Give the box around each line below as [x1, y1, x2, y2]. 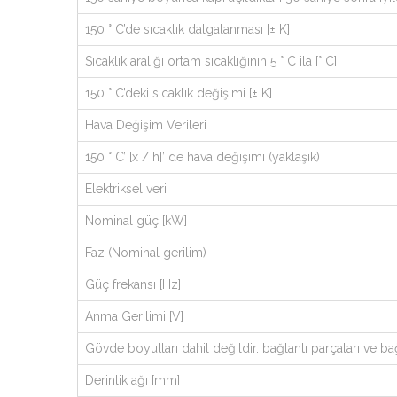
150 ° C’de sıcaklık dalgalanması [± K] [85, 22, 290, 36]
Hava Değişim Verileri [85, 118, 206, 132]
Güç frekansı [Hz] [85, 277, 181, 292]
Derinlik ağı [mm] [85, 373, 180, 387]
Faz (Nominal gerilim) [85, 245, 206, 260]
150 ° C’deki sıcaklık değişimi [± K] [85, 86, 272, 100]
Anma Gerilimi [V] [85, 309, 183, 323]
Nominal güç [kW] [85, 214, 187, 228]
